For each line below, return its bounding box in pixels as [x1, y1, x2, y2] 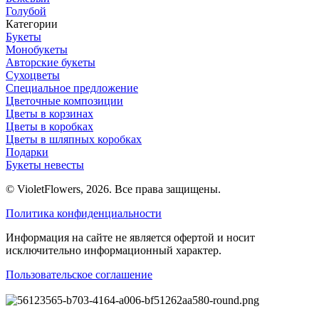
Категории [6, 17, 58, 30]
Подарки [6, 145, 48, 158]
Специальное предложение [6, 81, 138, 94]
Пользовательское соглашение [6, 268, 152, 281]
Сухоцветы [6, 68, 60, 81]
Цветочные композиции [6, 94, 123, 107]
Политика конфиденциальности [6, 206, 162, 219]
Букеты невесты [6, 158, 84, 171]
